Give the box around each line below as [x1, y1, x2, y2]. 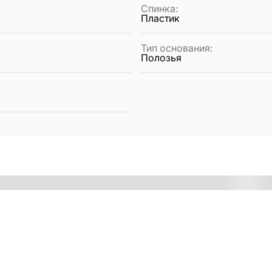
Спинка [141, 2, 175, 15]
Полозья [141, 52, 182, 64]
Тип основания [141, 42, 210, 55]
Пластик [141, 12, 180, 25]
